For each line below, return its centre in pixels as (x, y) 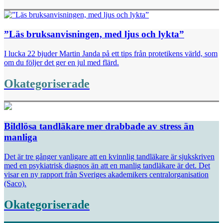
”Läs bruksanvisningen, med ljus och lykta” (94, 34)
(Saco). (15, 183)
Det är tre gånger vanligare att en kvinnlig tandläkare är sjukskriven (109, 156)
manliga (21, 137)
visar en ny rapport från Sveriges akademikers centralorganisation (106, 174)
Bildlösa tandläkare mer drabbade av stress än (99, 126)
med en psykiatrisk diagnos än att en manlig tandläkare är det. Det (107, 165)
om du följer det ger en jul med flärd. (61, 62)
